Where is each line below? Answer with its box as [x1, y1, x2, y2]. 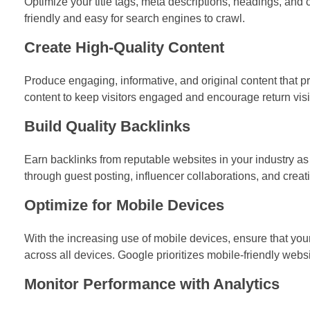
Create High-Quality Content [24, 39, 224, 57]
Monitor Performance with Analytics [24, 275, 280, 293]
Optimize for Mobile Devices [24, 197, 224, 215]
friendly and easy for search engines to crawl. [24, 12, 245, 25]
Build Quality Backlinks [24, 118, 190, 136]
